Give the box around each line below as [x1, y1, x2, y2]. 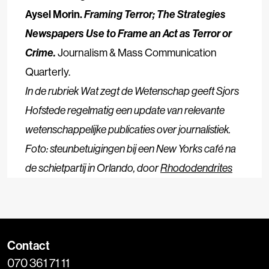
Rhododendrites [160, 161, 232, 175]
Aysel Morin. [25, 7, 84, 21]
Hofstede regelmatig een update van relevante [25, 103, 225, 117]
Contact [7, 238, 50, 253]
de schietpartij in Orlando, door [25, 161, 160, 175]
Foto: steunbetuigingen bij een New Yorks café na [25, 142, 236, 156]
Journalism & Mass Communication [56, 46, 217, 59]
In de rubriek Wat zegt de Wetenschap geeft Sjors [25, 84, 239, 98]
